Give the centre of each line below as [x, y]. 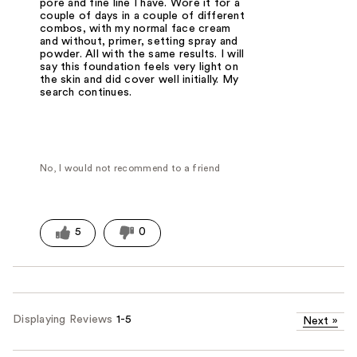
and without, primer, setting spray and [139, 41]
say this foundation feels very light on [139, 67]
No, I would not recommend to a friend [130, 168]
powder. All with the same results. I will [142, 54]
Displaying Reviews [65, 320]
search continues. [86, 92]
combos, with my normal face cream [135, 28]
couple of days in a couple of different [142, 16]
